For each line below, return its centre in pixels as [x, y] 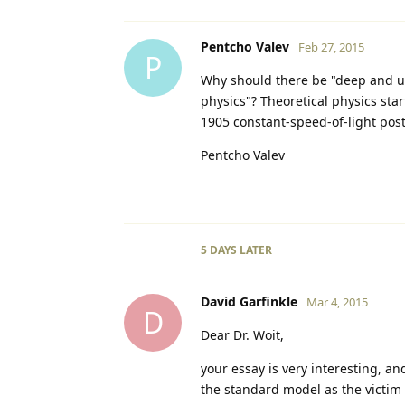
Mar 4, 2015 [337, 301]
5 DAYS [219, 250]
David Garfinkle [249, 301]
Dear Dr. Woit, [242, 334]
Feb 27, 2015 [331, 47]
